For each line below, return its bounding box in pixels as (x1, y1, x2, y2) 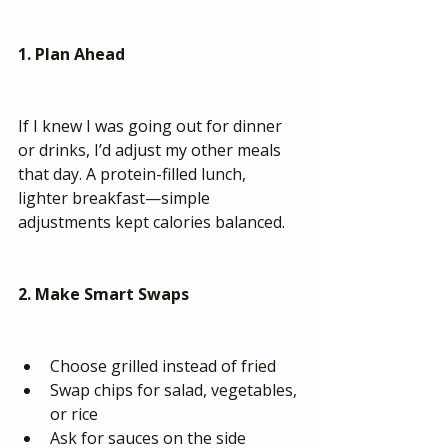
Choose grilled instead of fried (50, 355, 276, 377)
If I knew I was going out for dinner (18, 115, 286, 137)
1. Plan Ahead (18, 43, 125, 65)
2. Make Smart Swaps (18, 283, 189, 305)
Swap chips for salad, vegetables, (50, 379, 301, 401)
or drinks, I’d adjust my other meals (18, 139, 285, 161)
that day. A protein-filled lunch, (18, 163, 250, 185)
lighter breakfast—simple (18, 187, 214, 209)
